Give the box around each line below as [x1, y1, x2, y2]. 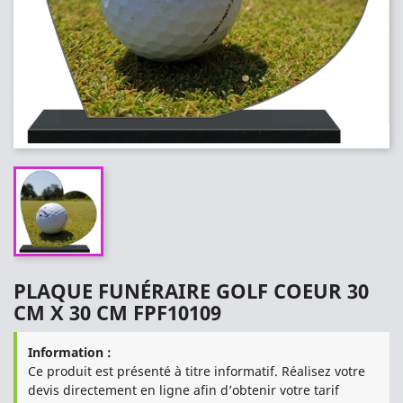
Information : [28, 344, 112, 361]
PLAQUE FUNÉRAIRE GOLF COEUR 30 [13, 277, 369, 304]
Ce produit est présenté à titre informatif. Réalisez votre [28, 363, 365, 380]
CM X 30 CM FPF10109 [13, 299, 221, 326]
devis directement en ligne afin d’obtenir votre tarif [28, 381, 339, 399]
